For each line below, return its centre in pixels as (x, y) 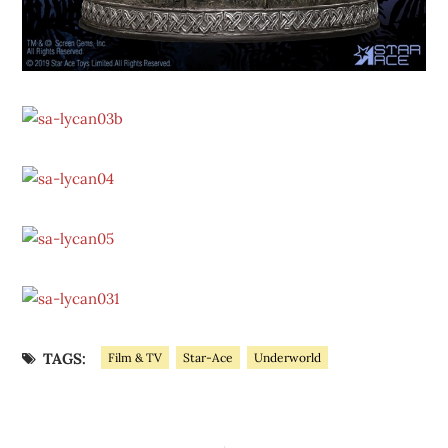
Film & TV (135, 358)
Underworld (287, 358)
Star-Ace (208, 358)
